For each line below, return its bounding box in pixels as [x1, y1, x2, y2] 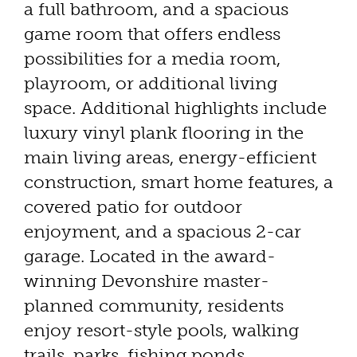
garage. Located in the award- [24, 245, 276, 267]
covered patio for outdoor [24, 195, 242, 218]
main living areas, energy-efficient [24, 146, 316, 168]
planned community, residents [24, 294, 284, 316]
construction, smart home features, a [24, 171, 333, 193]
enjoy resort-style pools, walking [24, 319, 299, 341]
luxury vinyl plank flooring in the [24, 121, 304, 143]
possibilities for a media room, [24, 47, 280, 69]
